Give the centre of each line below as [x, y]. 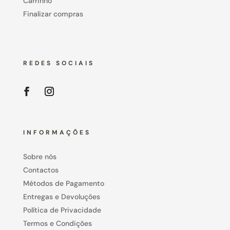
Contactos [41, 170]
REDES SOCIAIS [59, 63]
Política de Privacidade [62, 210]
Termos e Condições [57, 223]
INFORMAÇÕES [57, 132]
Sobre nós [40, 156]
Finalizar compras [53, 14]
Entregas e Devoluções [61, 196]
